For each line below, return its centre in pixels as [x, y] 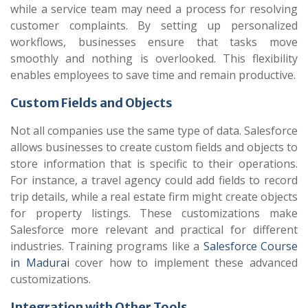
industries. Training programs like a [107, 246]
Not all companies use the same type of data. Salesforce [154, 131]
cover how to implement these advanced [184, 263]
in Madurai [40, 263]
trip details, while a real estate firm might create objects [154, 197]
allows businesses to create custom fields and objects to [154, 147]
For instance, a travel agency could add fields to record [154, 180]
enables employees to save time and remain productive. [153, 75]
